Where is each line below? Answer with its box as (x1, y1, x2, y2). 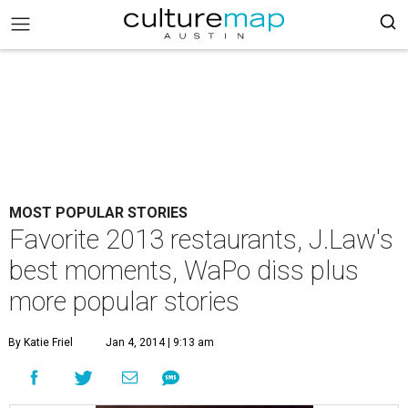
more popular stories (9, 286, 240, 317)
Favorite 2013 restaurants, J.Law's (9, 224, 393, 255)
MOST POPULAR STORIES (9, 204, 188, 221)
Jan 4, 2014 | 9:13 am (106, 336, 214, 349)
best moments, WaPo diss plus (9, 255, 359, 286)
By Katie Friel (8, 336, 73, 349)
